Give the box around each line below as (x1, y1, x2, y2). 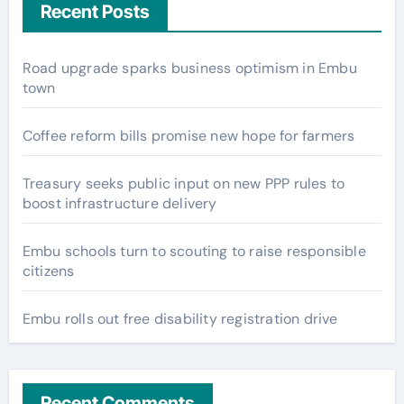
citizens (22, 262, 75, 281)
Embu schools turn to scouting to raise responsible (22, 242, 366, 262)
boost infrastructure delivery (22, 194, 217, 214)
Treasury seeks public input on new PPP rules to (22, 174, 345, 194)
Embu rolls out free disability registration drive (22, 309, 338, 329)
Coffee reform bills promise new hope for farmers (22, 126, 355, 146)
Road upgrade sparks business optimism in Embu (22, 59, 357, 78)
